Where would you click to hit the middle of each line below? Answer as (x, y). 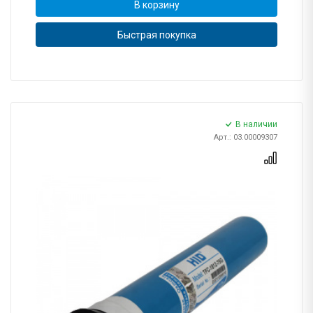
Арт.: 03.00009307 (246, 138)
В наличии (256, 125)
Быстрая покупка (156, 35)
